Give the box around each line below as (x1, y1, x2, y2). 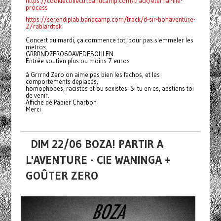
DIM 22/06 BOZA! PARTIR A (30, 137, 163, 151)
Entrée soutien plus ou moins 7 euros (25, 57, 130, 65)
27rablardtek (25, 22, 62, 31)
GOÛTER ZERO (25, 169, 98, 183)
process (25, 3, 48, 12)
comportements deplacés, (25, 77, 98, 86)
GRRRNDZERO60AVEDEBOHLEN (25, 50, 113, 58)
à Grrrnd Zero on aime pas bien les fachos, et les (25, 71, 160, 79)
